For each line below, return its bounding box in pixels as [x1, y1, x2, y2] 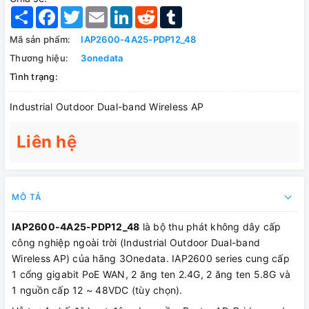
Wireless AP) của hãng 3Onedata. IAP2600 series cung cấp [12, 252, 290, 265]
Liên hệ [17, 132, 77, 152]
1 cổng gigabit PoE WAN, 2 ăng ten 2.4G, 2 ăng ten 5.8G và [12, 268, 291, 281]
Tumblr [182, 6, 215, 18]
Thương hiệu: [10, 52, 68, 64]
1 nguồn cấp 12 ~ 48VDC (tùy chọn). [12, 284, 183, 297]
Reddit [157, 6, 188, 18]
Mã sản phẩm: [10, 34, 70, 46]
